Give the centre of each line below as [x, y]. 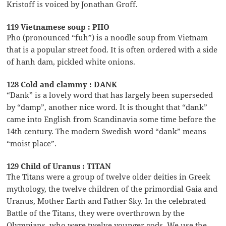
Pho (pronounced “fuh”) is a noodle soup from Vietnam [107, 37]
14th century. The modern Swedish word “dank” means [107, 131]
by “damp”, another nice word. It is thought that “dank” [107, 107]
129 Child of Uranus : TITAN [59, 166]
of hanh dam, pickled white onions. [71, 61]
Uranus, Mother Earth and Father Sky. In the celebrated [106, 201]
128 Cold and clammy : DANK [62, 84]
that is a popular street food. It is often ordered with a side [112, 49]
